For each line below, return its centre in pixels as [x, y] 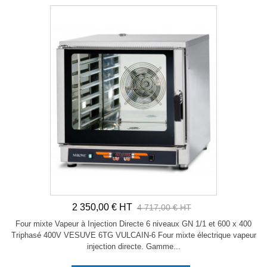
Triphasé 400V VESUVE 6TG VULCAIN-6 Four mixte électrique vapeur [133, 235]
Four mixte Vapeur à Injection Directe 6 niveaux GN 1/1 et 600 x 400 [133, 224]
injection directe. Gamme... [133, 247]
